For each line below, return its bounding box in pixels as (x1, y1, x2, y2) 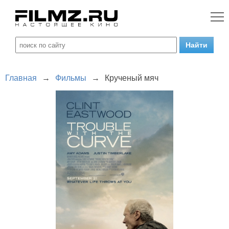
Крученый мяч (105, 74, 158, 82)
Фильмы (55, 74, 86, 82)
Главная (5, 74, 37, 82)
